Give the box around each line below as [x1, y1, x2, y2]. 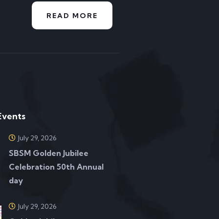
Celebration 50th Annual [9, 162, 104, 172]
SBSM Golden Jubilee [9, 148, 89, 158]
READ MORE [46, 11, 98, 20]
